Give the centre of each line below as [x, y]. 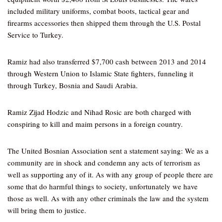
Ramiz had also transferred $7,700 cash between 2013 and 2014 [107, 61]
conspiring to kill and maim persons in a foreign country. [95, 124]
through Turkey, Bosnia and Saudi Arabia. [73, 85]
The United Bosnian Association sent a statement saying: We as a [108, 151]
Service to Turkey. [35, 35]
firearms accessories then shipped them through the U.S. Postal [104, 23]
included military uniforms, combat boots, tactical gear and [98, 11]
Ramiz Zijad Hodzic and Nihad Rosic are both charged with [99, 112]
